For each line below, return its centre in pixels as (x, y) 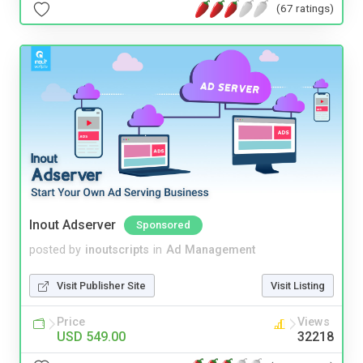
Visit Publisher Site (101, 285)
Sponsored (163, 224)
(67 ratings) (305, 9)
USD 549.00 (91, 336)
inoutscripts (117, 250)
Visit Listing (298, 285)
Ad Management (211, 250)
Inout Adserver (73, 224)
